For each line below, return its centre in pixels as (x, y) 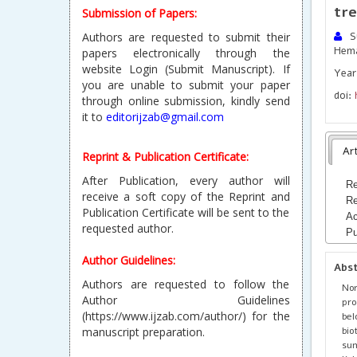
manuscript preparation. (143, 332)
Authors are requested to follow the (186, 284)
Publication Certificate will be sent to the (186, 212)
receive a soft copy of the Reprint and (186, 196)
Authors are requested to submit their (186, 37)
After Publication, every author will (186, 180)
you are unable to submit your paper (186, 85)
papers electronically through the (186, 53)
